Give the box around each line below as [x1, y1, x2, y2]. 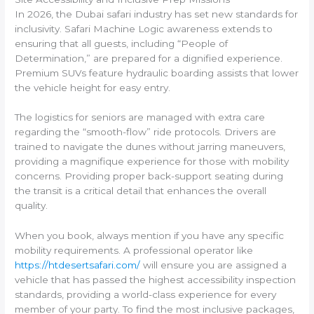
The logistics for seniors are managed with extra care [15, 111, 266, 123]
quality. [15, 200, 48, 212]
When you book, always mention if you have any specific [15, 230, 285, 242]
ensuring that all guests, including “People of [15, 37, 228, 49]
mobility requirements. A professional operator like [15, 245, 254, 257]
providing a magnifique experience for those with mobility [15, 156, 289, 168]
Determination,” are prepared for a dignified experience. [15, 52, 283, 64]
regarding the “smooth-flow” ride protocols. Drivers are [15, 126, 277, 138]
